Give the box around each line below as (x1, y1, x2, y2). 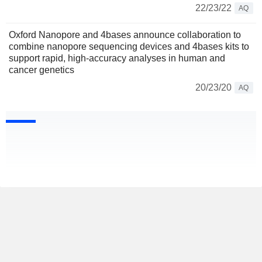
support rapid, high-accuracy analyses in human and (9, 53, 225, 64)
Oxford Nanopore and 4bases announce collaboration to (9, 30, 241, 40)
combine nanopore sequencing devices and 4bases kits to (9, 42, 249, 52)
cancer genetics (9, 65, 74, 75)
